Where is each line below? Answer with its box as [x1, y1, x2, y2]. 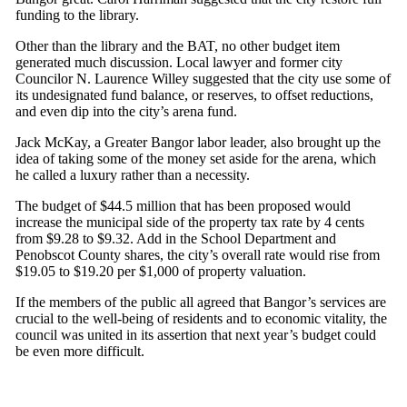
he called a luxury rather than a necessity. [15, 167, 250, 183]
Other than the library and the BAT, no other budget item [15, 38, 340, 54]
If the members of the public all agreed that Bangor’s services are [15, 294, 386, 310]
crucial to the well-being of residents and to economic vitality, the [15, 311, 387, 326]
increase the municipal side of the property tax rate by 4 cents [15, 214, 364, 230]
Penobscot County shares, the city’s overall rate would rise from [15, 247, 380, 263]
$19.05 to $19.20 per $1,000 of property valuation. [15, 263, 306, 279]
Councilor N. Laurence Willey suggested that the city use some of [15, 71, 391, 86]
